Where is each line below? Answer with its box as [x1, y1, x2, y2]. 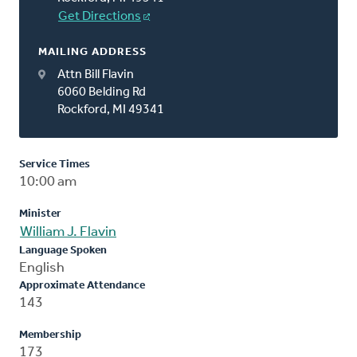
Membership [19, 328, 81, 341]
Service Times [19, 158, 90, 171]
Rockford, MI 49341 [57, 103, 164, 116]
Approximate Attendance [19, 279, 145, 292]
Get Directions [58, 10, 141, 23]
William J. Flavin [20, 224, 116, 240]
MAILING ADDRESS [38, 45, 147, 58]
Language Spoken [19, 244, 107, 257]
